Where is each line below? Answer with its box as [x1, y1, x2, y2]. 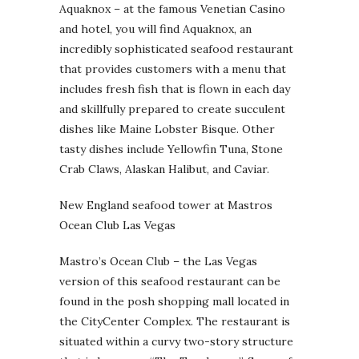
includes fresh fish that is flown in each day [59, 82, 290, 96]
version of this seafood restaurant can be [59, 274, 280, 288]
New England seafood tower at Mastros [59, 198, 272, 212]
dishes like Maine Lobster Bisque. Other [59, 122, 275, 136]
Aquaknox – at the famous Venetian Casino [59, 2, 285, 16]
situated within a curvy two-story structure [59, 334, 293, 349]
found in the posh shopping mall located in [59, 294, 289, 309]
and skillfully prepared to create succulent [59, 102, 285, 116]
